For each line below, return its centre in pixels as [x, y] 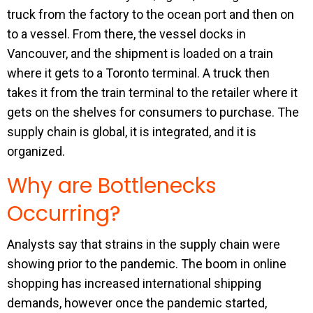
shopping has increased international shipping [134, 283]
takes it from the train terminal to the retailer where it [152, 93]
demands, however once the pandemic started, [137, 303]
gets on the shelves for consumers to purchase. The [153, 112]
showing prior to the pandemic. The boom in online [147, 264]
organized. [36, 151]
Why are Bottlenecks [112, 186]
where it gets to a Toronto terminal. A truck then [138, 73]
